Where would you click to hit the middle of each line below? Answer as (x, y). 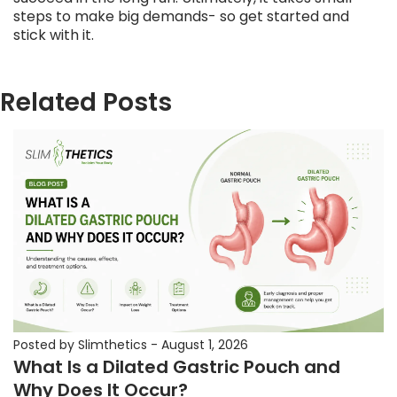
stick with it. (54, 35)
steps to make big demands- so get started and (181, 17)
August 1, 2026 (205, 344)
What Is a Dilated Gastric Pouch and (177, 366)
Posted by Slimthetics (80, 344)
